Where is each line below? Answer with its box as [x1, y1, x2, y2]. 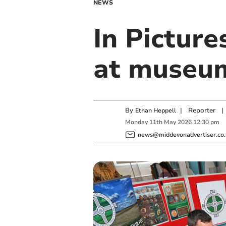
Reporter [188, 106, 215, 115]
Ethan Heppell [135, 106, 176, 115]
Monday [125, 118, 148, 127]
